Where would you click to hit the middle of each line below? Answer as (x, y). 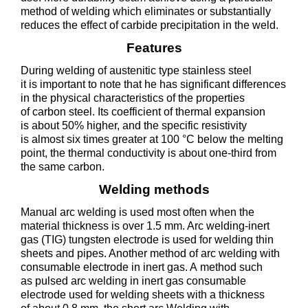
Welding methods (154, 189)
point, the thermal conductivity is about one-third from (148, 153)
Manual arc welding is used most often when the (137, 212)
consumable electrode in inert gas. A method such (142, 267)
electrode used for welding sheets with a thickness (143, 295)
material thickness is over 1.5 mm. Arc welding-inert (145, 226)
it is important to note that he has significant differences (153, 84)
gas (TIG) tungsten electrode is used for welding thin (147, 240)
